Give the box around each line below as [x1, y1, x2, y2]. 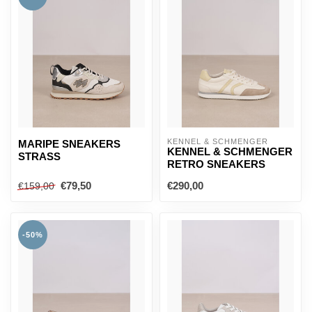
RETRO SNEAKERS [167, 158, 265, 170]
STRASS [18, 150, 61, 162]
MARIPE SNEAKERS [18, 138, 120, 150]
